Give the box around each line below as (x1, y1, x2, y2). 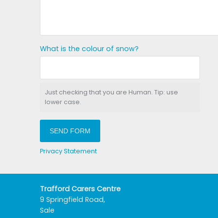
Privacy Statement (40, 147, 97, 156)
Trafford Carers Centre (40, 184, 121, 194)
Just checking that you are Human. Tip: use (45, 88, 178, 96)
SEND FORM (50, 127, 91, 135)
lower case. (45, 97, 81, 106)
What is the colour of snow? (40, 44, 139, 54)
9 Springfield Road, (40, 195, 105, 205)
